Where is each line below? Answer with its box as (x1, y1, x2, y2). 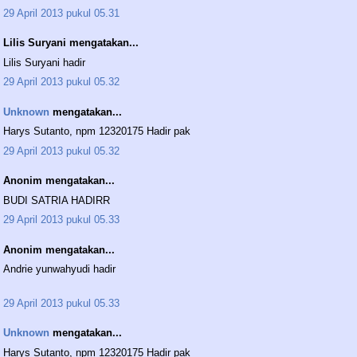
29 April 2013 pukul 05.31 (3, 6, 120, 19)
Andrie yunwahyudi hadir (3, 263, 116, 276)
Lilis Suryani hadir (3, 56, 85, 69)
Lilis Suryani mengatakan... (3, 37, 139, 49)
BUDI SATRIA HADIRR (3, 194, 110, 206)
